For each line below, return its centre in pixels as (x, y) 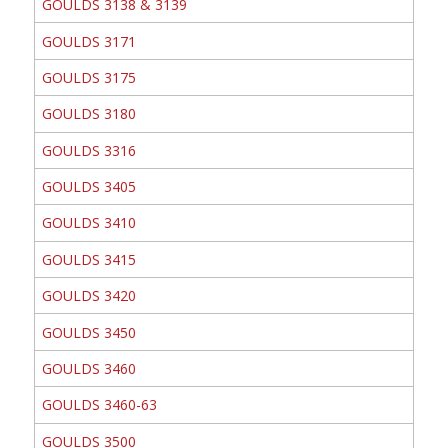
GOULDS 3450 (88, 332)
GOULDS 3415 (88, 259)
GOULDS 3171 (88, 41)
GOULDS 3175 (88, 77)
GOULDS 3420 (88, 296)
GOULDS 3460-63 (99, 405)
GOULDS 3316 (88, 150)
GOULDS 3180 (88, 114)
